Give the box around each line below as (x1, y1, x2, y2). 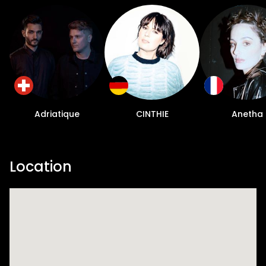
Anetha (231, 108, 263, 121)
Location (9, 157, 72, 177)
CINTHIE (135, 108, 169, 121)
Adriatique (34, 108, 80, 121)
